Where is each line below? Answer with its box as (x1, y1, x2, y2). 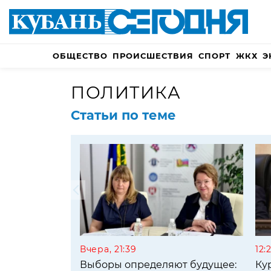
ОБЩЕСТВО (53, 51, 108, 61)
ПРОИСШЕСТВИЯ (113, 51, 194, 61)
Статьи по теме (71, 108, 176, 123)
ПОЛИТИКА (71, 82, 181, 103)
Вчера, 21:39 (80, 244, 137, 255)
